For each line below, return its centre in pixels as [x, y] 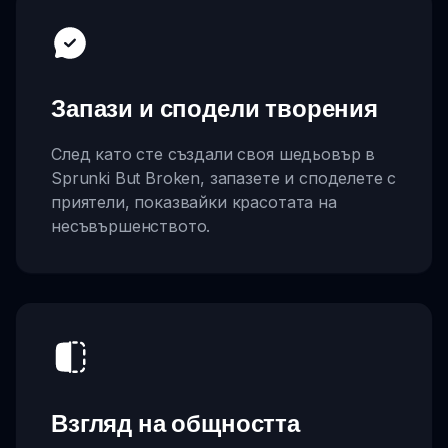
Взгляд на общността [175, 422]
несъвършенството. [131, 226]
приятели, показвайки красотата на [194, 202]
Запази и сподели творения [214, 108]
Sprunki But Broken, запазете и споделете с [224, 178]
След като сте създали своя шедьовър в [213, 154]
